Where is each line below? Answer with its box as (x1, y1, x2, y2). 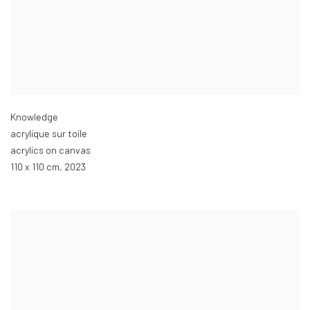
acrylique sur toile (10, 128, 87, 140)
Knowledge (10, 111, 58, 124)
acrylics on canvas (10, 145, 91, 157)
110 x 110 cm (10, 161, 60, 174)
